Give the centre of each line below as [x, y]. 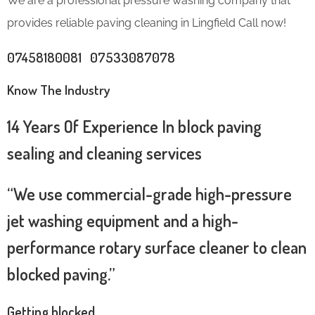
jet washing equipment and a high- [123, 220]
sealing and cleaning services [104, 153]
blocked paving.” [61, 274]
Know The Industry [59, 89]
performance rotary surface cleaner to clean [157, 247]
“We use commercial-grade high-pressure [149, 193]
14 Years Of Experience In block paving [134, 126]
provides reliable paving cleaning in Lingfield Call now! [147, 22]
